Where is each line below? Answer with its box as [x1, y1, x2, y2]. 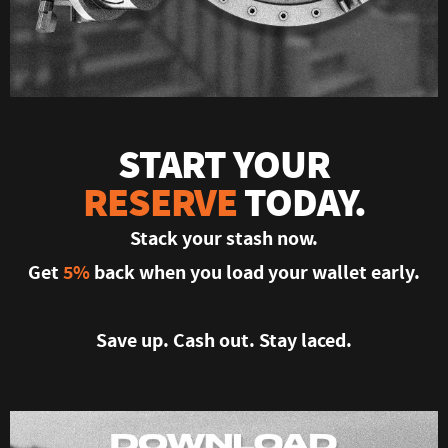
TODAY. [236, 175, 366, 228]
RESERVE [82, 175, 237, 228]
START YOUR [118, 137, 330, 190]
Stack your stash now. [130, 225, 318, 251]
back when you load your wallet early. [90, 259, 420, 285]
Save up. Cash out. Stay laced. [96, 327, 352, 353]
